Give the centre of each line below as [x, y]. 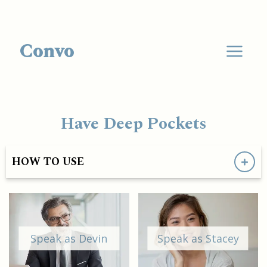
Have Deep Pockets [133, 124]
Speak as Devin [69, 238]
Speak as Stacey [198, 238]
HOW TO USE [48, 162]
